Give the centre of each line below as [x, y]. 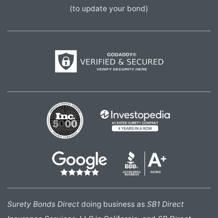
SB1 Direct [165, 204]
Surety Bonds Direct [43, 204]
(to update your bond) [109, 8]
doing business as [113, 204]
